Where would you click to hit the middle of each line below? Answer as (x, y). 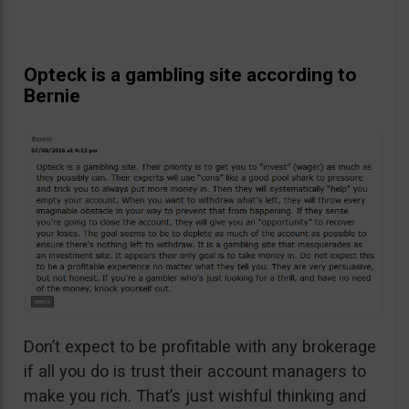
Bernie (52, 95)
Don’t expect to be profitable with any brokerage (200, 347)
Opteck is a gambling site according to (190, 74)
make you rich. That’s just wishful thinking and (195, 396)
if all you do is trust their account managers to (195, 372)
